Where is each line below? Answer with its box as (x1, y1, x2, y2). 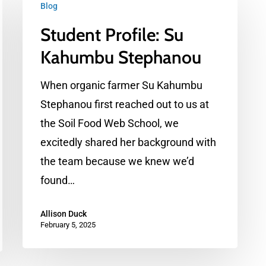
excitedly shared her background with (40, 136, 216, 148)
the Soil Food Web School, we (40, 117, 179, 129)
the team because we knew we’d (40, 155, 194, 167)
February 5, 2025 (40, 220, 96, 229)
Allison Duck (40, 209, 87, 218)
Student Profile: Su (40, 24, 183, 46)
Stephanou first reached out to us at (40, 98, 209, 110)
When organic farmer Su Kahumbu (40, 79, 202, 91)
